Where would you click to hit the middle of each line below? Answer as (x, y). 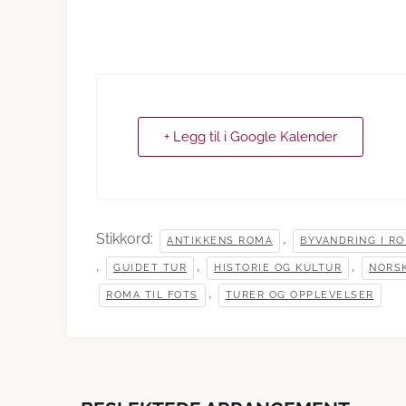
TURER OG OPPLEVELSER (300, 295)
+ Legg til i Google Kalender (251, 137)
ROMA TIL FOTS (152, 295)
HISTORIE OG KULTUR (278, 268)
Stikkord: (126, 239)
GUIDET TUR (150, 268)
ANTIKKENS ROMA (220, 241)
